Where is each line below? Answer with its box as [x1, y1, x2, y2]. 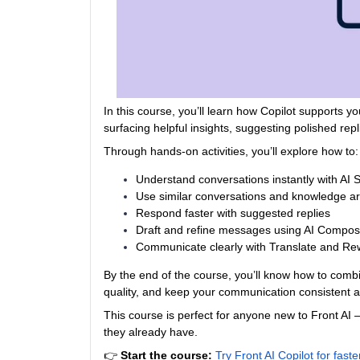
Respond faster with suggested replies [136, 207, 330, 219]
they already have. [104, 325, 198, 338]
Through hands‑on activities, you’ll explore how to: [104, 145, 358, 157]
